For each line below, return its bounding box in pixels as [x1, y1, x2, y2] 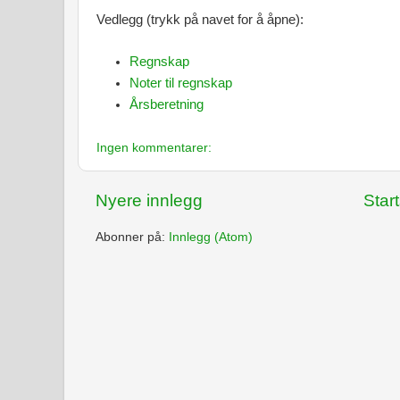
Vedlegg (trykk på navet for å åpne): [96, 12, 304, 27]
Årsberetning [129, 96, 204, 112]
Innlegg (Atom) [169, 230, 253, 245]
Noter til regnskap [129, 76, 233, 91]
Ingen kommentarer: [96, 141, 212, 155]
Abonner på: [96, 230, 169, 245]
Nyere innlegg [96, 191, 203, 211]
